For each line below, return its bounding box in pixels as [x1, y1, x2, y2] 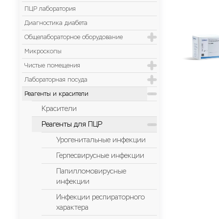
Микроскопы [24, 48, 62, 55]
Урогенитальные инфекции [56, 136, 146, 144]
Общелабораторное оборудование [24, 34, 123, 41]
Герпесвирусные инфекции [56, 152, 144, 160]
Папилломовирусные [56, 167, 126, 175]
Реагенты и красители [24, 90, 88, 97]
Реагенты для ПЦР [42, 120, 103, 129]
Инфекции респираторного [56, 193, 145, 201]
